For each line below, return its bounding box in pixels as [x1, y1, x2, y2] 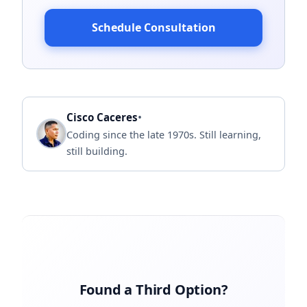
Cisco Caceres [66, 110, 138, 124]
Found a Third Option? [79, 280, 228, 299]
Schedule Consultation [91, 19, 216, 35]
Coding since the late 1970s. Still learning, [66, 127, 261, 141]
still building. [66, 144, 127, 158]
